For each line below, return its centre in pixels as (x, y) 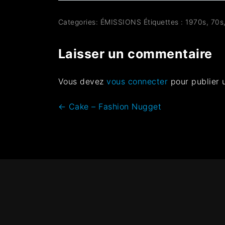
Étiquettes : (164, 22)
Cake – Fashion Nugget (114, 106)
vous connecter (137, 81)
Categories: (79, 22)
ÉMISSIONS (121, 22)
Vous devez (82, 81)
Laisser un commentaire (135, 53)
